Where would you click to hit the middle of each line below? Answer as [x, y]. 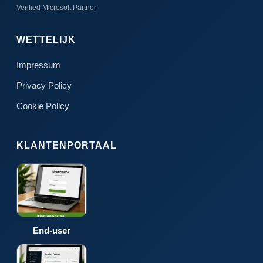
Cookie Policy [43, 106]
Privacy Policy [44, 85]
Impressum [38, 65]
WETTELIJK [46, 39]
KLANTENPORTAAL [67, 145]
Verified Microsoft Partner [56, 7]
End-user [52, 230]
